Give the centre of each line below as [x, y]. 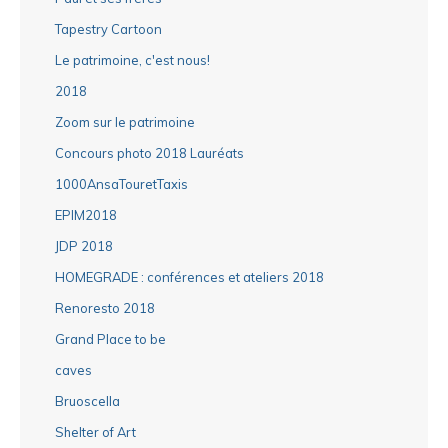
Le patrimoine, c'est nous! [132, 59]
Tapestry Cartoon [108, 28]
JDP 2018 [84, 245]
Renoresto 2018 [105, 307]
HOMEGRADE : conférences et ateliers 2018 [189, 276]
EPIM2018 [86, 214]
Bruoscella [87, 400]
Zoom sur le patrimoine [125, 121]
